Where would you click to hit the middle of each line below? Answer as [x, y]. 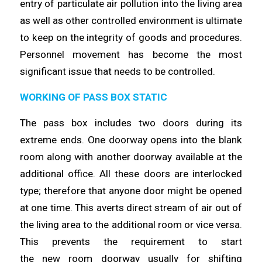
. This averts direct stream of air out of [156, 207]
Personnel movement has [86, 55]
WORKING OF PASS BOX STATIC [93, 97]
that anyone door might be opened [165, 190]
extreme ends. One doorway [85, 139]
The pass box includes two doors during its [131, 123]
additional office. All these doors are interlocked [131, 173]
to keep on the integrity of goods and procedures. [131, 38]
